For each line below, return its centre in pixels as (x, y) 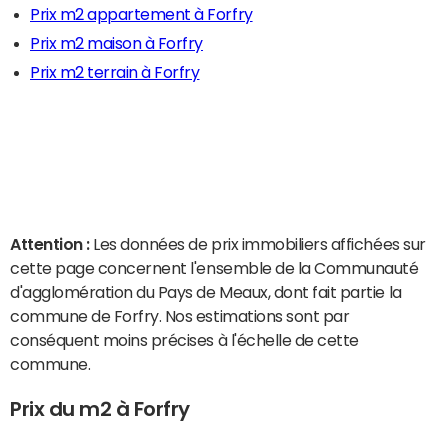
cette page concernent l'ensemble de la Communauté (214, 268)
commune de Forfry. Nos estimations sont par (180, 316)
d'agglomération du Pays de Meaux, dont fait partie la (206, 292)
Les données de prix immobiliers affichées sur (259, 244)
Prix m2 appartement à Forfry (141, 14)
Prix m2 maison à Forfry (116, 43)
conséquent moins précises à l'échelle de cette (184, 340)
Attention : (52, 244)
